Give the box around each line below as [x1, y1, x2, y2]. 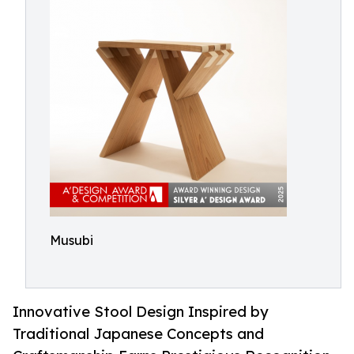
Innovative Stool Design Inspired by [13, 303, 269, 321]
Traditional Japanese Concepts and [13, 325, 264, 343]
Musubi [50, 232, 93, 248]
